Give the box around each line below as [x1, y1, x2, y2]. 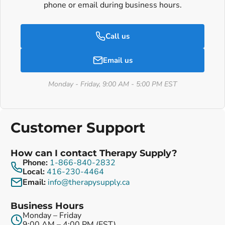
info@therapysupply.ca [48, 177, 130, 188]
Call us [105, 31, 130, 41]
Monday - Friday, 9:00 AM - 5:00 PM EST [48, 79, 177, 89]
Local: [23, 166, 45, 178]
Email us [102, 55, 133, 65]
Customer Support [11, 119, 145, 137]
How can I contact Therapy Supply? [11, 148, 177, 159]
